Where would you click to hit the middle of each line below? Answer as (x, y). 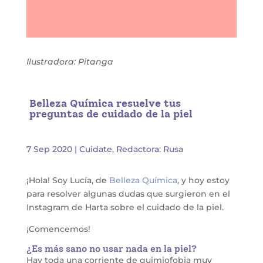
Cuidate (95, 149)
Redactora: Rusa (149, 149)
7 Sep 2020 (49, 149)
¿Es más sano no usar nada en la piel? (111, 248)
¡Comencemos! (58, 229)
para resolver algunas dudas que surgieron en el (128, 193)
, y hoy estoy (203, 180)
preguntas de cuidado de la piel (111, 114)
